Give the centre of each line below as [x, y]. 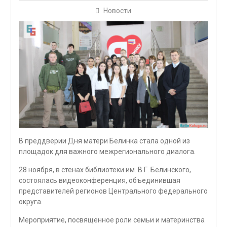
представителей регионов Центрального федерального [113, 191]
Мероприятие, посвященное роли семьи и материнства [111, 220]
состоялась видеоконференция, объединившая [99, 181]
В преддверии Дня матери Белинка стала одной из [104, 141]
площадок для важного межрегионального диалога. [107, 152]
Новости [118, 11]
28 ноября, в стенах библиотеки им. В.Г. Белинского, [105, 170]
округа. [30, 202]
